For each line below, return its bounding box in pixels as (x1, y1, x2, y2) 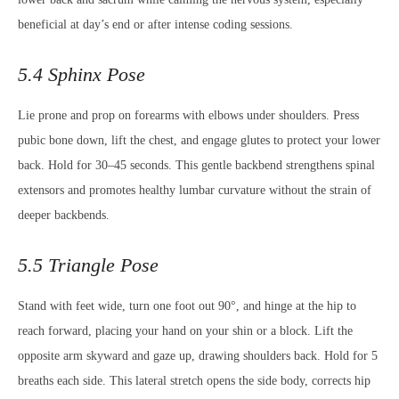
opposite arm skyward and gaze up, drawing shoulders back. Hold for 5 (18, 349, 378, 362)
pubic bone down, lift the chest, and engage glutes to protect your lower (18, 134, 380, 147)
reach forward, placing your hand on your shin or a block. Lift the (18, 324, 353, 338)
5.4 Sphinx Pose (18, 63, 145, 85)
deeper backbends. (18, 208, 110, 222)
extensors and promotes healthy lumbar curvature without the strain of (18, 183, 371, 197)
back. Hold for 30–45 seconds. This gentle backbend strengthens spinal (18, 159, 375, 172)
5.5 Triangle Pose (18, 254, 159, 276)
